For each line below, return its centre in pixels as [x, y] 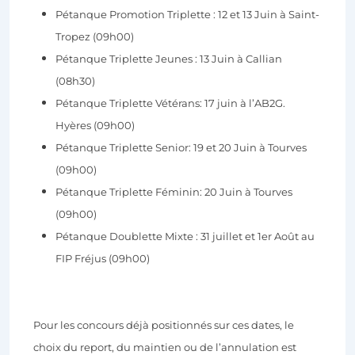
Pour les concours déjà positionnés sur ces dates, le [164, 325]
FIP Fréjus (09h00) [103, 259]
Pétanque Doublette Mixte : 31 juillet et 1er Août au [185, 237]
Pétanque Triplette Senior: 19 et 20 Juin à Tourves [181, 148]
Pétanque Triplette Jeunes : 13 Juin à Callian [169, 59]
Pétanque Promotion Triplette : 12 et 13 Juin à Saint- [187, 15]
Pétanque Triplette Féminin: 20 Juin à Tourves [174, 192]
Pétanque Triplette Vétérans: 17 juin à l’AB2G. [170, 103]
